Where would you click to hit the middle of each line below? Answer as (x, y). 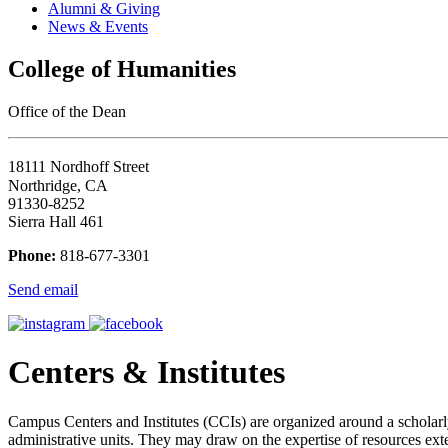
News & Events (98, 27)
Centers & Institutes (146, 372)
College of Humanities (122, 69)
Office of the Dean (67, 112)
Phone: (32, 256)
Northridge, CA (58, 186)
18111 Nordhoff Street (83, 167)
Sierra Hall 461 (56, 222)
